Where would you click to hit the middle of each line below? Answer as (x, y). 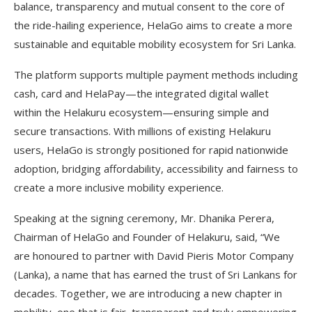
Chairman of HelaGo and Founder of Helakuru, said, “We (147, 236)
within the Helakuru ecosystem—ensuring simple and (141, 112)
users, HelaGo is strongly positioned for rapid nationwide (151, 149)
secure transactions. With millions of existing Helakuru (142, 131)
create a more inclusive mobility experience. (119, 187)
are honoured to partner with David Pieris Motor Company (154, 255)
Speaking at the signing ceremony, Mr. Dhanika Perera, (144, 218)
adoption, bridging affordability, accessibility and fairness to (156, 168)
